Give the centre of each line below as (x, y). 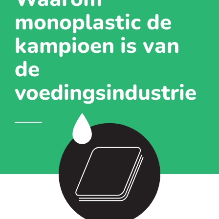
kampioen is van (97, 46)
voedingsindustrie (106, 93)
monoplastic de (93, 22)
